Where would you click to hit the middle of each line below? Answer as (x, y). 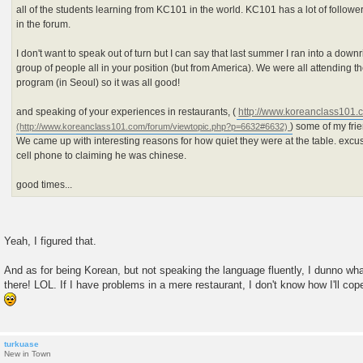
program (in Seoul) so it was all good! (98, 83)
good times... (45, 185)
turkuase (21, 344)
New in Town (28, 354)
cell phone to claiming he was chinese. (102, 156)
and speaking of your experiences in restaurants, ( (128, 112)
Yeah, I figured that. (50, 241)
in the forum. (44, 25)
